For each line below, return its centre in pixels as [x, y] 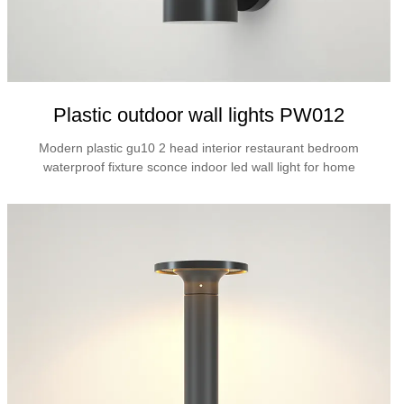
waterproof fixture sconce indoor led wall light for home [199, 166]
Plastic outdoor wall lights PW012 [199, 115]
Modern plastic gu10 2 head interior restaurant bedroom [199, 147]
